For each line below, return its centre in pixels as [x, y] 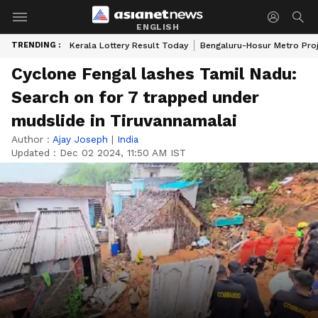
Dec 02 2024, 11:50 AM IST [123, 153]
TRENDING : [36, 45]
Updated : [35, 153]
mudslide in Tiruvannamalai [124, 121]
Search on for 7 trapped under [135, 97]
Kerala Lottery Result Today [129, 45]
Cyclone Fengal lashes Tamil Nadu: [154, 74]
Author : [32, 139]
